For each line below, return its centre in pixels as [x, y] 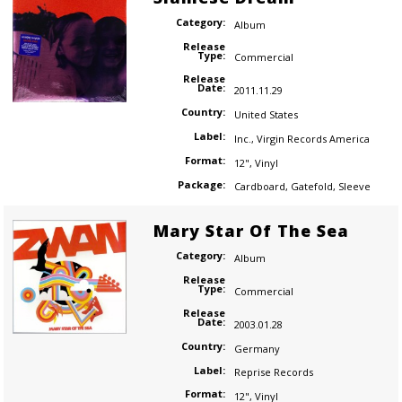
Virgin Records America [313, 138]
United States [266, 114]
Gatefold [311, 187]
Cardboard [259, 187]
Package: [201, 184]
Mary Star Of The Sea [251, 231]
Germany [257, 348]
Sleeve [354, 187]
